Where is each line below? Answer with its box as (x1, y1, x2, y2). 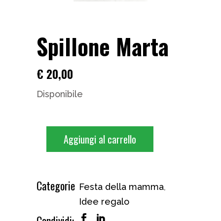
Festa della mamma (79, 182, 164, 192)
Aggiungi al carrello (64, 132, 136, 147)
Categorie (37, 178, 75, 193)
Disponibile (37, 89, 83, 99)
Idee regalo (79, 196, 129, 207)
